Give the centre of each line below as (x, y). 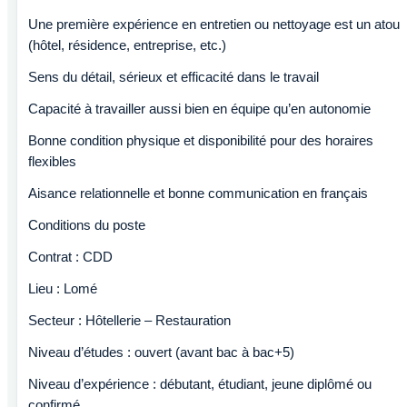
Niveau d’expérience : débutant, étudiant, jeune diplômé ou (200, 384)
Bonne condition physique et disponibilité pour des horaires (201, 140)
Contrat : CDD (70, 257)
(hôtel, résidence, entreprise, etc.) (127, 45)
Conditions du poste (87, 225)
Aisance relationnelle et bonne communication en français (198, 193)
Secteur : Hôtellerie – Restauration (129, 320)
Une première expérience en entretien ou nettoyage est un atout (216, 24)
